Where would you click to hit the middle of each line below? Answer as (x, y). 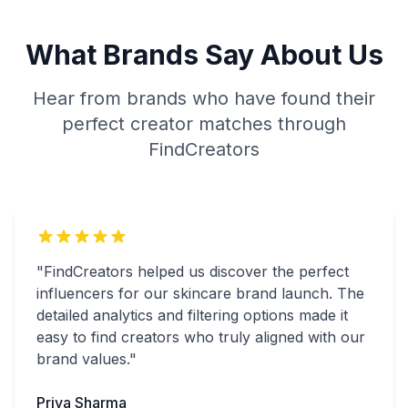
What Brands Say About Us (204, 55)
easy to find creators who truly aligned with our (201, 337)
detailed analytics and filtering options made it (192, 315)
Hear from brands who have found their (204, 98)
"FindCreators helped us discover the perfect (193, 271)
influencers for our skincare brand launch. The (200, 293)
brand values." (87, 359)
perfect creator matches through (204, 124)
